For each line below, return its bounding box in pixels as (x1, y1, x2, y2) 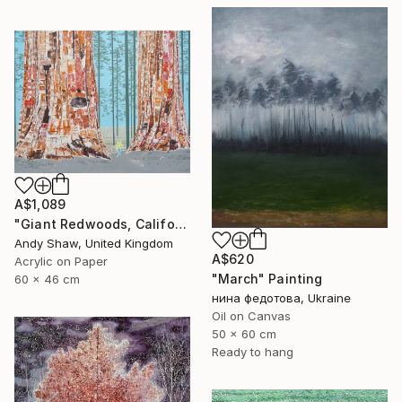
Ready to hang (212, 344, 293, 359)
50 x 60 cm (212, 326, 276, 341)
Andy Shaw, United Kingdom (14, 235, 173, 250)
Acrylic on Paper (14, 253, 108, 268)
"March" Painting (212, 270, 323, 286)
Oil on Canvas (212, 308, 291, 323)
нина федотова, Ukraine (212, 290, 351, 305)
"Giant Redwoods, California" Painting (174, 215, 187, 232)
